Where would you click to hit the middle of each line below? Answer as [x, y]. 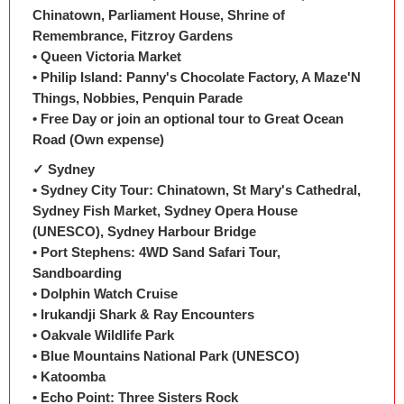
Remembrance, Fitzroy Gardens [133, 36]
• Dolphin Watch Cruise [105, 294]
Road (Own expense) [98, 139]
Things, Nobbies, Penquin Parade [138, 98]
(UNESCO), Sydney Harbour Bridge [144, 231]
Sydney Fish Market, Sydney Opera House [165, 211]
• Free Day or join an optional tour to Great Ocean [188, 119]
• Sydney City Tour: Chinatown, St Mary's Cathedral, [197, 190]
